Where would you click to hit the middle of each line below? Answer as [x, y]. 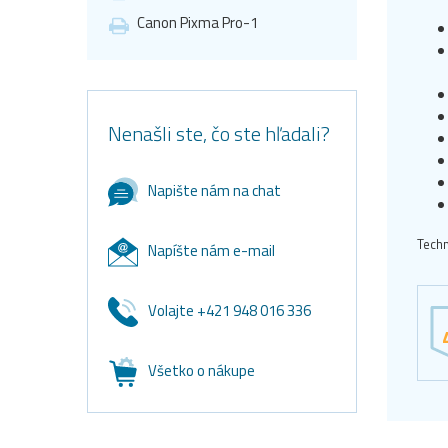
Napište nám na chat [214, 190]
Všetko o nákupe [201, 370]
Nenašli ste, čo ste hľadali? [219, 134]
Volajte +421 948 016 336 [229, 310]
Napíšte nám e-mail [211, 250]
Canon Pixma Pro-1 [197, 23]
